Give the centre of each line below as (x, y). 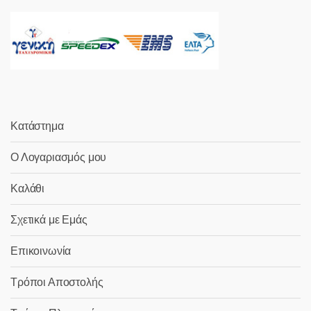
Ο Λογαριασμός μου (59, 157)
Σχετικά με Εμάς (49, 220)
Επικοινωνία (41, 251)
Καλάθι (28, 188)
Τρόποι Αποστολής (57, 282)
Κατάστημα (37, 126)
